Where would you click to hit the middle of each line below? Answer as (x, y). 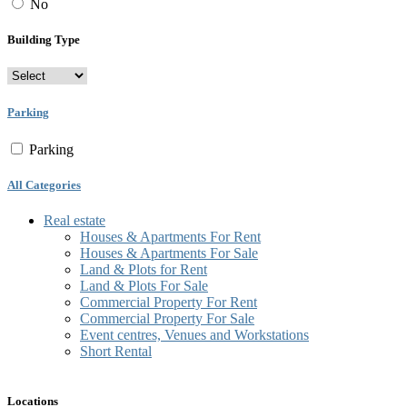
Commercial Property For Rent (169, 303)
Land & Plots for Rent (144, 270)
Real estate (74, 221)
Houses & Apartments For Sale (169, 253)
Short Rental (116, 352)
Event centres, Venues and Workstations (194, 335)
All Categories (44, 184)
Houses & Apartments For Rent (170, 237)
